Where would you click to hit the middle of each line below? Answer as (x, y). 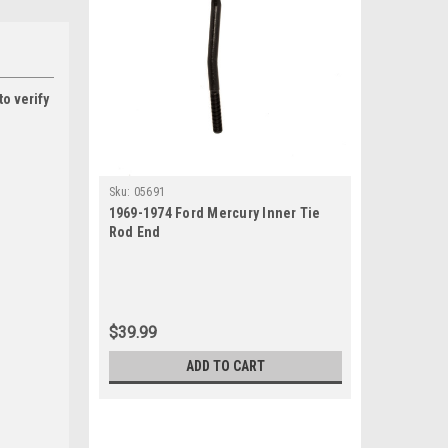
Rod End (134, 232)
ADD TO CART (225, 366)
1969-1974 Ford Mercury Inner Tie (214, 213)
